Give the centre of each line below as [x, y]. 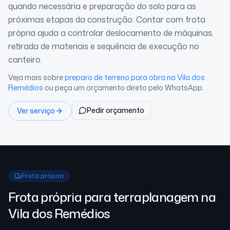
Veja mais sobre [36, 78]
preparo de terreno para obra [115, 78]
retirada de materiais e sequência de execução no [104, 46]
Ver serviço [36, 111]
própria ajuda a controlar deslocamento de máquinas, [111, 33]
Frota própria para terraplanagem [105, 197]
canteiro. [25, 60]
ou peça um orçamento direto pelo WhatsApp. [124, 88]
